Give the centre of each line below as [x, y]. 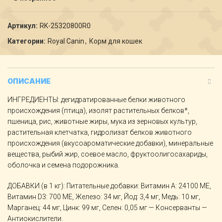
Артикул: [23, 26]
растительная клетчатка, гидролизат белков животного [100, 132]
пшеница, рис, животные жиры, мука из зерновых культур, [102, 121]
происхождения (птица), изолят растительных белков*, [98, 111]
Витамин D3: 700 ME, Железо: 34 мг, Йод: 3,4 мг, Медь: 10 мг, [104, 197]
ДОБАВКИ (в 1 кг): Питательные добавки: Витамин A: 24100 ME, [109, 186]
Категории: [27, 41]
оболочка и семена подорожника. [63, 165]
